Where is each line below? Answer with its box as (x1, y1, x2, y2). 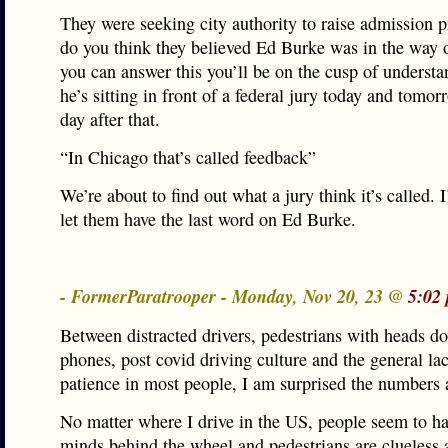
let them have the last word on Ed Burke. (60, 207, 356, 231)
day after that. (60, 107, 160, 131)
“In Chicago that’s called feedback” (60, 145, 316, 169)
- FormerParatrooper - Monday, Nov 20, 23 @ (60, 283, 408, 309)
